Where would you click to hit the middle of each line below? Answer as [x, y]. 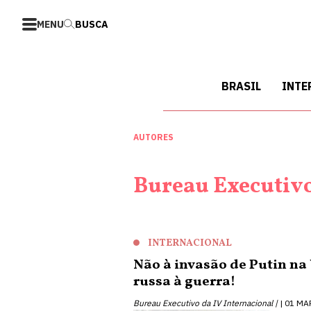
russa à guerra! [184, 282]
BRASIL [241, 86]
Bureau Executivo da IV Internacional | [205, 303]
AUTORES [153, 137]
